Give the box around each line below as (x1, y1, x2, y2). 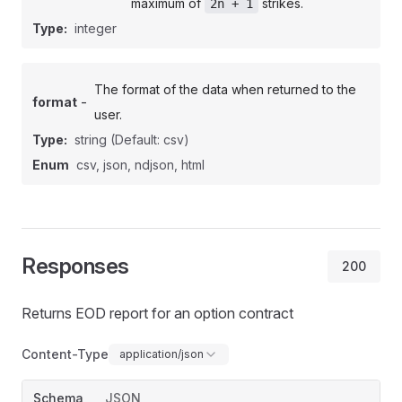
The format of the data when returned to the (94, 82, 356, 97)
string (74, 132, 110, 147)
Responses (22, 253, 129, 279)
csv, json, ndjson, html (76, 157, 205, 172)
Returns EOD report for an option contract (22, 304, 293, 322)
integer (74, 21, 117, 36)
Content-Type (22, 346, 109, 362)
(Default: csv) (110, 132, 189, 147)
